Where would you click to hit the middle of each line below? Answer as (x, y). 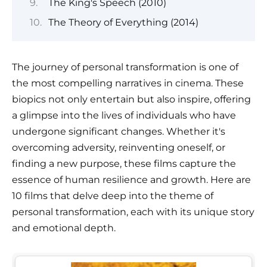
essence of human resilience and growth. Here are (131, 180)
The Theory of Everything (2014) (123, 23)
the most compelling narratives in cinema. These (128, 83)
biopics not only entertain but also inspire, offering (131, 100)
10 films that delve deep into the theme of (113, 196)
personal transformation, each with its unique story (133, 212)
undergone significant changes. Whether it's (119, 132)
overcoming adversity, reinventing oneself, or (119, 148)
